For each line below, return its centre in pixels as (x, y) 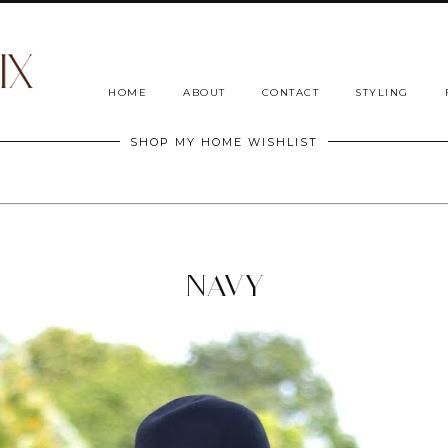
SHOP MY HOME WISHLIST (224, 142)
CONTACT (290, 93)
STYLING (382, 93)
